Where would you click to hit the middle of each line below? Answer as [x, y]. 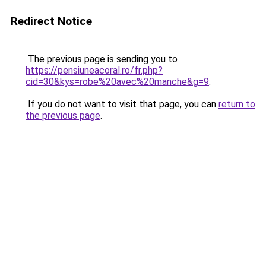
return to [237, 104]
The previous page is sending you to [102, 59]
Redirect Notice [51, 21]
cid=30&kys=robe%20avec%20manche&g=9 [117, 82]
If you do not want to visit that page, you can [122, 104]
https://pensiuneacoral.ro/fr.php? [94, 70]
